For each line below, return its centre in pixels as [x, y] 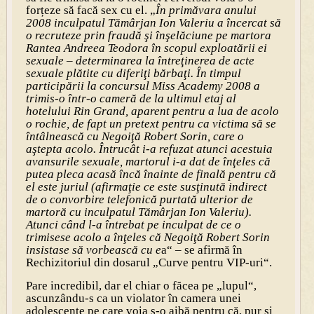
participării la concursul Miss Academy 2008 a [143, 86]
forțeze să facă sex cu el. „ [90, 10]
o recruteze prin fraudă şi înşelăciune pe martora [148, 35]
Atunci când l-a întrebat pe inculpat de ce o [133, 224]
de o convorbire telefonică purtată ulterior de [139, 199]
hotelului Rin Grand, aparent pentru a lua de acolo [152, 111]
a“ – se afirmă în [202, 250]
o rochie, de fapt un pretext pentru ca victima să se [151, 123]
